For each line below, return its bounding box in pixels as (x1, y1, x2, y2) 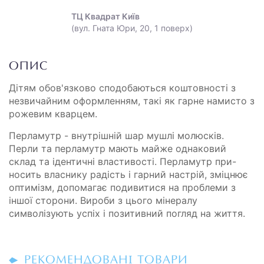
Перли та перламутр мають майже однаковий (9, 142, 226, 154)
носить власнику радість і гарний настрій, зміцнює (9, 168, 248, 180)
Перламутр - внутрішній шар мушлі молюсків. (9, 129, 224, 141)
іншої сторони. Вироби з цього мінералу (9, 194, 197, 206)
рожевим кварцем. (9, 107, 97, 120)
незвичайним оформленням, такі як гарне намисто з (9, 94, 255, 107)
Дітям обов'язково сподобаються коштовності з (9, 81, 236, 94)
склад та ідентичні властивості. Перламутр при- (9, 155, 236, 167)
